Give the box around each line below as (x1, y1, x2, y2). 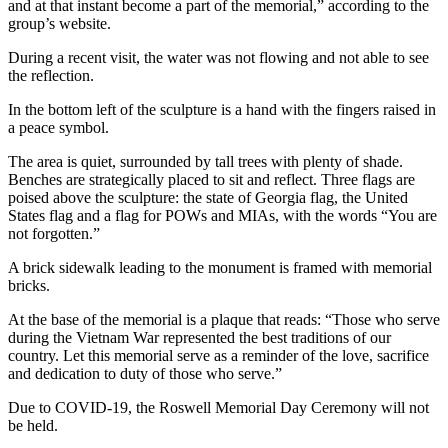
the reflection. (8, 67, 94, 85)
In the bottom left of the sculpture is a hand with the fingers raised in (8, 101, 436, 119)
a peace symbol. (8, 119, 109, 137)
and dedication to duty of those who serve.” (8, 365, 282, 383)
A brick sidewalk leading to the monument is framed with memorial (8, 259, 432, 277)
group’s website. (8, 15, 111, 33)
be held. (8, 417, 58, 435)
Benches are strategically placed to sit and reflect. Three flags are (8, 171, 415, 189)
